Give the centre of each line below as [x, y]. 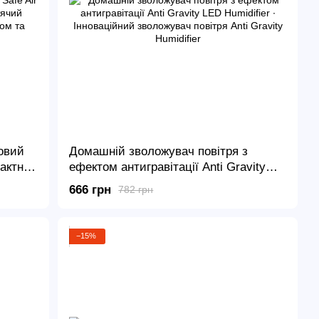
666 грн [90, 189]
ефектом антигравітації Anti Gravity [168, 167]
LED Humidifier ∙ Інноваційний [152, 182]
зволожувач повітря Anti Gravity [158, 198]
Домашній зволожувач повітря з [159, 151]
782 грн [136, 190]
